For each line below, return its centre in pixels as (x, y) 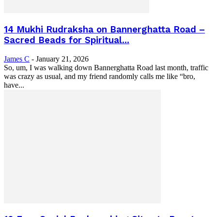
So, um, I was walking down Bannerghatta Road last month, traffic (106, 67)
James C (17, 59)
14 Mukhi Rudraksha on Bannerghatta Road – (104, 29)
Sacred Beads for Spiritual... (67, 40)
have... (14, 85)
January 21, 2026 (62, 59)
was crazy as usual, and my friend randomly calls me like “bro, (100, 76)
